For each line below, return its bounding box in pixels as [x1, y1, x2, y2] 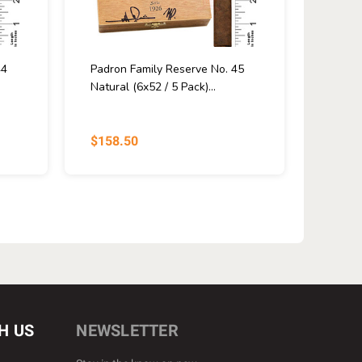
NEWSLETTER [76, 320, 179, 340]
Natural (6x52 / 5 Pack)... [90, 78, 216, 95]
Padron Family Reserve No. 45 [90, 61, 244, 77]
